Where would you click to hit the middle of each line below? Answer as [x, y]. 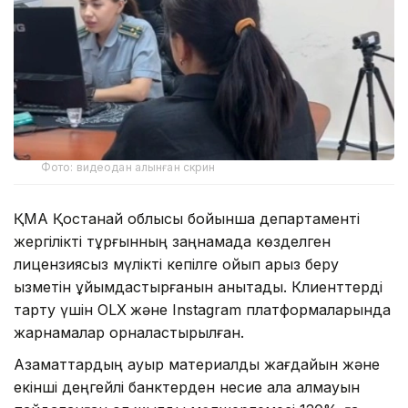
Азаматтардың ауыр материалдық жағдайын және [197, 365]
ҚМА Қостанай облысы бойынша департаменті [187, 219]
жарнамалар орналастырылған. [129, 333]
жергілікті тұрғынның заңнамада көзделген [172, 242]
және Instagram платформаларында [260, 310]
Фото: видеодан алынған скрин [128, 168]
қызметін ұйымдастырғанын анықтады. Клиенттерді [198, 287]
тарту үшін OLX [70, 310]
